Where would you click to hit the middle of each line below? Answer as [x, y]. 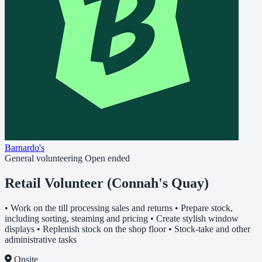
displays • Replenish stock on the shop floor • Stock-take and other [127, 229]
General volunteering [44, 158]
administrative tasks [41, 239]
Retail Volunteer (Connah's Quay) [107, 183]
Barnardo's [25, 148]
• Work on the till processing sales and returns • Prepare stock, [119, 208]
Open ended [107, 158]
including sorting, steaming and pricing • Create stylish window [122, 218]
